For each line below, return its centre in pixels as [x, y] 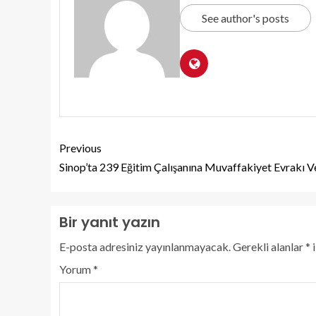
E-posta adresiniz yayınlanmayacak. [145, 247]
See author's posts [245, 18]
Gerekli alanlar [269, 247]
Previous [80, 148]
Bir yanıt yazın [110, 222]
